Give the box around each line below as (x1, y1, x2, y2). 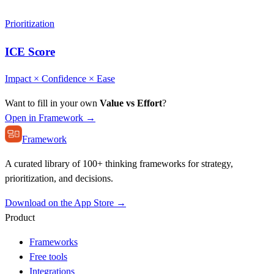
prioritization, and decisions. (5, 173, 113, 184)
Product (5, 212, 35, 223)
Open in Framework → (5, 113, 95, 124)
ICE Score (5, 45, 55, 58)
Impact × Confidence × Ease (5, 73, 115, 84)
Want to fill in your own (5, 98, 100, 109)
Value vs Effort (100, 98, 162, 109)
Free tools (29, 251, 67, 262)
